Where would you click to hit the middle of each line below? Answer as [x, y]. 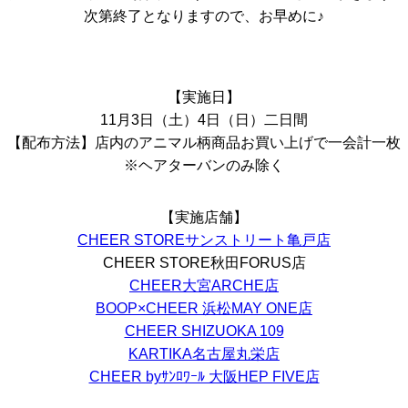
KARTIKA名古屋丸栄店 [204, 354]
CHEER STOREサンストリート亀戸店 [204, 240]
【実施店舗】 [204, 217]
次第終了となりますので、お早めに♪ [204, 16]
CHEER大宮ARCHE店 [204, 286]
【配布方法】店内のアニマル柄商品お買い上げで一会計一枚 [204, 143]
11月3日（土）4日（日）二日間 [204, 120]
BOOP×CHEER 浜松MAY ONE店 [204, 308]
